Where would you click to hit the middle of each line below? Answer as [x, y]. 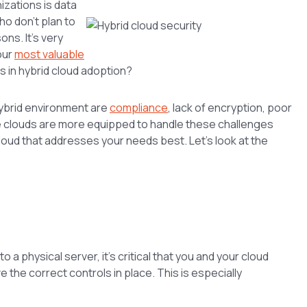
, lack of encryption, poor [230, 107]
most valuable [49, 54]
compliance [139, 107]
